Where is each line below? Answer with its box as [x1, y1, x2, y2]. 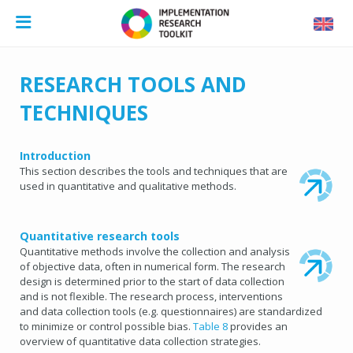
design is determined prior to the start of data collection [20, 274, 284, 289]
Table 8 [193, 319, 228, 334]
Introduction [20, 148, 91, 163]
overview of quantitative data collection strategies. [20, 334, 261, 349]
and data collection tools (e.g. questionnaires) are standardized [20, 304, 322, 319]
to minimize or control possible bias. [20, 319, 193, 334]
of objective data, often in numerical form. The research [20, 259, 285, 274]
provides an [228, 319, 288, 334]
